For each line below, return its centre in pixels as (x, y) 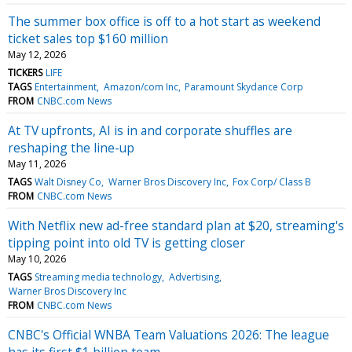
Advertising (194, 277)
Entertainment (66, 86)
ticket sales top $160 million (88, 38)
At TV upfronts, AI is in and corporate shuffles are (150, 130)
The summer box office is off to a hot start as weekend (164, 21)
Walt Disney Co (68, 181)
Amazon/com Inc (141, 86)
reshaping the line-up (71, 147)
